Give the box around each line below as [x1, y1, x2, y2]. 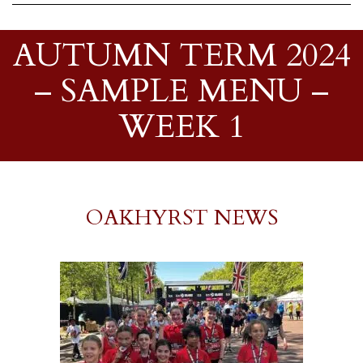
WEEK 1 [118, 105, 245, 149]
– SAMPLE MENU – [34, 69, 329, 113]
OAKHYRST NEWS [85, 203, 278, 232]
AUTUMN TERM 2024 [12, 33, 351, 78]
